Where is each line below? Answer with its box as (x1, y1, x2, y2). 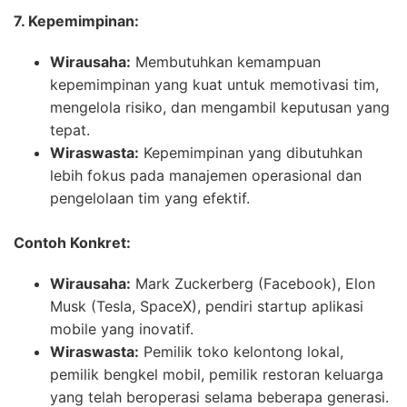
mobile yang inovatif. (50, 319, 194, 338)
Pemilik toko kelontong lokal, (139, 342, 343, 361)
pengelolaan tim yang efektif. (50, 188, 250, 207)
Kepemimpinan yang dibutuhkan (139, 143, 362, 162)
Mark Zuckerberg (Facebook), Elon (131, 273, 375, 293)
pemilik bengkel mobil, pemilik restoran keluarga (50, 364, 383, 383)
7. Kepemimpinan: (14, 11, 139, 30)
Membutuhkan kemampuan (131, 52, 321, 71)
